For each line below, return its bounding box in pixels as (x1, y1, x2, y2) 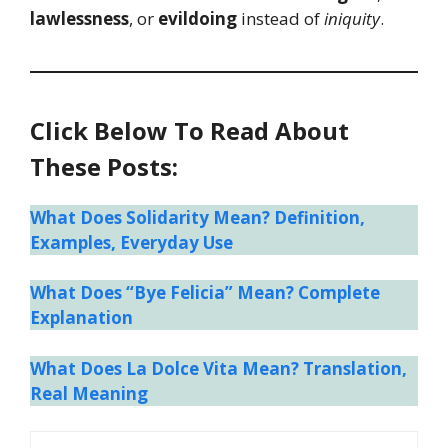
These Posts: (30, 149, 178, 183)
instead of (237, 6, 324, 30)
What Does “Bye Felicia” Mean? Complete (30, 281, 380, 305)
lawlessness (30, 6, 129, 30)
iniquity (324, 6, 380, 30)
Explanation (30, 306, 133, 330)
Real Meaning (30, 381, 148, 405)
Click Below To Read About (30, 113, 349, 147)
